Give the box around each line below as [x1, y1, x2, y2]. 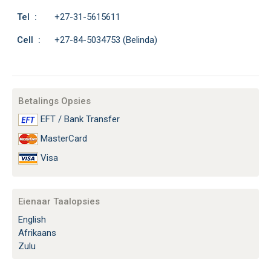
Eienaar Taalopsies [18, 196, 100, 207]
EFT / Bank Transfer [38, 114, 120, 125]
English [18, 214, 46, 226]
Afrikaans [18, 227, 56, 239]
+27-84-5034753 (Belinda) [54, 34, 157, 45]
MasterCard [38, 133, 87, 145]
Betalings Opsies [18, 96, 91, 106]
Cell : [17, 34, 41, 45]
